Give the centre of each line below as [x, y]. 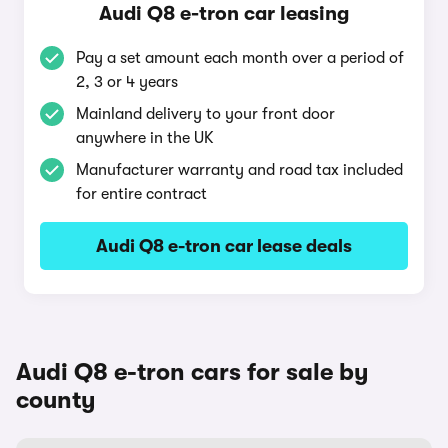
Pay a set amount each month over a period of [240, 58]
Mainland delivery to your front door [205, 114]
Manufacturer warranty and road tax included [239, 170]
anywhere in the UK [145, 138]
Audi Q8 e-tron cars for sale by [192, 372]
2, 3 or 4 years [127, 82]
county [56, 400]
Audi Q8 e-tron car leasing [224, 13]
